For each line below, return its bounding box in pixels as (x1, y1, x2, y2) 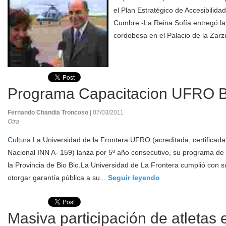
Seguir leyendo (108, 174, 160, 182)
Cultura (8, 136, 31, 144)
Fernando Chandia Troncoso (8, 109, 90, 116)
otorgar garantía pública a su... (8, 174, 108, 182)
